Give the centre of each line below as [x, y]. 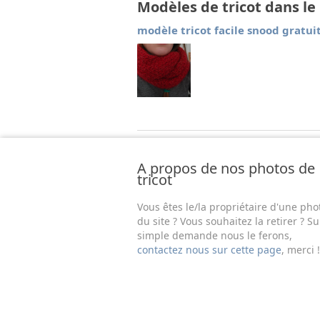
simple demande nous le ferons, [215, 235]
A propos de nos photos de [226, 168]
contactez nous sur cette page [209, 250]
